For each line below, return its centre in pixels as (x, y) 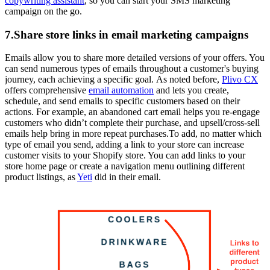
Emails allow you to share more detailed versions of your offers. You (135, 58)
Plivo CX (240, 80)
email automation (121, 90)
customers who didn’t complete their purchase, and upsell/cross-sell (132, 123)
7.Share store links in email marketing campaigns (127, 34)
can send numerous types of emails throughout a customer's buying (132, 69)
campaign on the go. (45, 11)
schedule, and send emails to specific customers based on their (122, 101)
